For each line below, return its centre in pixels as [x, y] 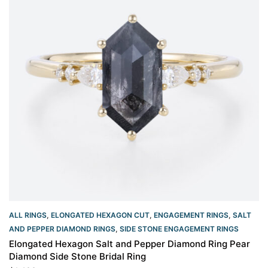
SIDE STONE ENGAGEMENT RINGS [179, 229]
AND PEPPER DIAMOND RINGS [62, 229]
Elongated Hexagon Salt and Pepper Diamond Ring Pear [130, 244]
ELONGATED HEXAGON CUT [100, 215]
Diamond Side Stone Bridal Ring [77, 256]
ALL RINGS [28, 215]
